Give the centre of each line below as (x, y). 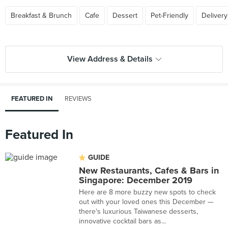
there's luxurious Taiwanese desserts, (138, 211)
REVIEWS (78, 99)
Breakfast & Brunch (41, 16)
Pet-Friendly (169, 16)
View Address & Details (110, 59)
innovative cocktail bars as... (122, 221)
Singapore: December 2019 (136, 180)
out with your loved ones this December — (146, 202)
